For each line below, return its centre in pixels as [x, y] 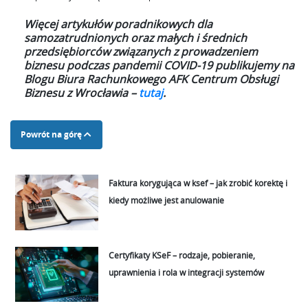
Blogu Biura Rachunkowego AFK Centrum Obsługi [151, 79]
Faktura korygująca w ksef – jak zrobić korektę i [198, 183]
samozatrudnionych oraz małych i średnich [135, 37]
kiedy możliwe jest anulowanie [167, 200]
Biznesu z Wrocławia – [81, 92]
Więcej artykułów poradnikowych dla [118, 24]
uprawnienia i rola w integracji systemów [187, 272]
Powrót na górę [53, 134]
